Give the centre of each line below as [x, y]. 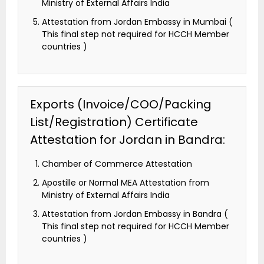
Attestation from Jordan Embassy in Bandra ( [135, 214]
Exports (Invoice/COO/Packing [121, 105]
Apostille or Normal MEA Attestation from [126, 183]
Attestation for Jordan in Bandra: [128, 140]
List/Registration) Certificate [114, 122]
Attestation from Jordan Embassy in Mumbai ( [137, 22]
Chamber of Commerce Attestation [117, 164]
